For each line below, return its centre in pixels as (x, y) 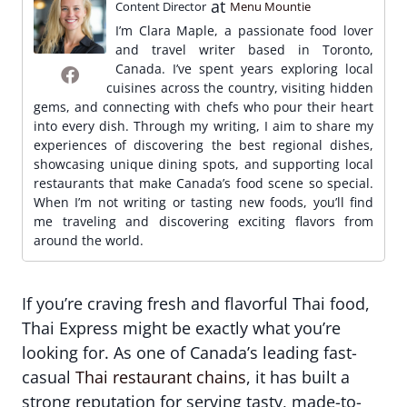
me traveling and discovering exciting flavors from (203, 221)
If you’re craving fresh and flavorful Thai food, (196, 303)
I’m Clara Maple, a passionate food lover (244, 30)
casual (49, 377)
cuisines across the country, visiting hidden (240, 88)
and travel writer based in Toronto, (244, 50)
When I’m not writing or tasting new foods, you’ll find (203, 202)
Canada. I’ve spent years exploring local (244, 69)
